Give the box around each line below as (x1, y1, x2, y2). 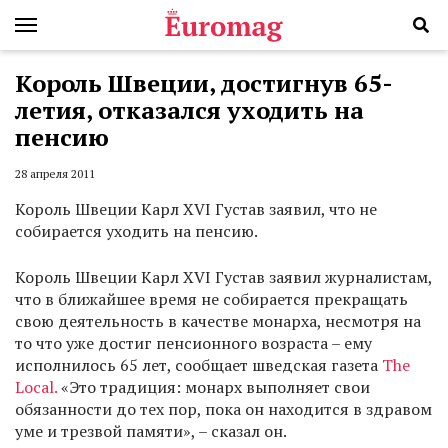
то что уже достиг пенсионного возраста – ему (15, 332, 372, 355)
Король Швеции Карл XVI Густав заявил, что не (15, 198, 377, 221)
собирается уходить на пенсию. (15, 220, 258, 243)
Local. (15, 376, 57, 399)
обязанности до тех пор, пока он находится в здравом (15, 398, 432, 421)
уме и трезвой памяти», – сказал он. (15, 420, 287, 443)
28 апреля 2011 (15, 166, 95, 182)
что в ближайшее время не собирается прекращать (15, 288, 408, 311)
